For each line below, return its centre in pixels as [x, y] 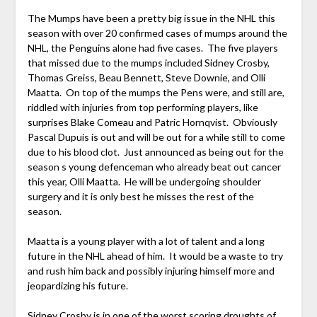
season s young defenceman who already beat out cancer [154, 167]
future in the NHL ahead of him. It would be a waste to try [155, 256]
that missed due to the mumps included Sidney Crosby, [148, 63]
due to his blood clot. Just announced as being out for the [155, 152]
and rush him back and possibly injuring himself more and [151, 271]
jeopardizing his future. [77, 286]
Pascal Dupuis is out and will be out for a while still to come [156, 137]
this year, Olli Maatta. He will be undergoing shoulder [144, 182]
